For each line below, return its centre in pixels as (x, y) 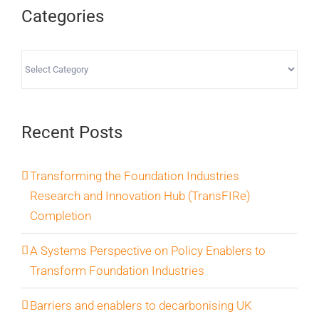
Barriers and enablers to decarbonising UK (141, 305)
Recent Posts (72, 132)
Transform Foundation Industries (117, 271)
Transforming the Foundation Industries (135, 176)
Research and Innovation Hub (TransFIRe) (140, 196)
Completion (61, 216)
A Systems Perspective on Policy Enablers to (148, 251)
